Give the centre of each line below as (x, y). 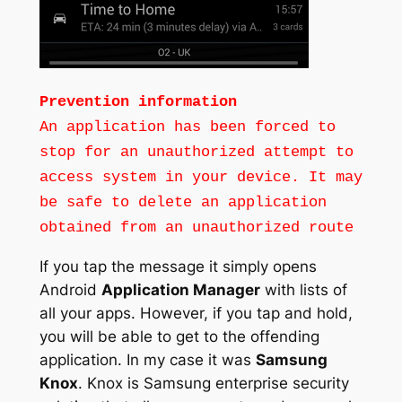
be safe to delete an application (183, 203)
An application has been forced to (187, 127)
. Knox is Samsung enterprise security (213, 384)
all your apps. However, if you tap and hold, (196, 314)
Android (70, 290)
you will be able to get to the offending (179, 337)
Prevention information (138, 102)
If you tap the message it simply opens (178, 267)
